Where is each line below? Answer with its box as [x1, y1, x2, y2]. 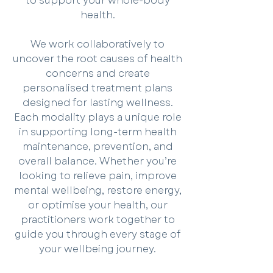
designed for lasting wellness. [22, 96, 173, 110]
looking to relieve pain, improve [18, 169, 177, 183]
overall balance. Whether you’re [18, 154, 177, 168]
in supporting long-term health [18, 125, 177, 139]
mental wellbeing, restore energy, [13, 183, 182, 197]
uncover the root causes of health [13, 52, 182, 66]
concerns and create [45, 66, 150, 80]
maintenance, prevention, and [22, 140, 173, 154]
